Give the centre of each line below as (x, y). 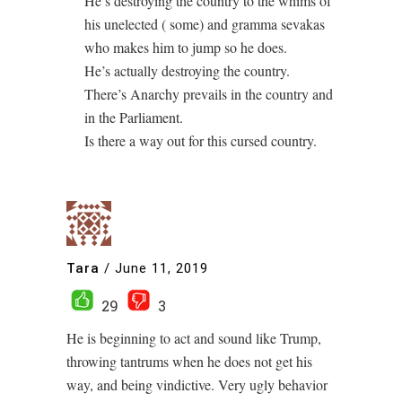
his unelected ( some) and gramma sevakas (205, 24)
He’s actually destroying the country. (187, 71)
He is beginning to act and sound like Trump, (194, 338)
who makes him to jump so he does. (186, 48)
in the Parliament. (134, 118)
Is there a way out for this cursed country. (201, 141)
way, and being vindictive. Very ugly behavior (197, 385)
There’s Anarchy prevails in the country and (209, 94)
